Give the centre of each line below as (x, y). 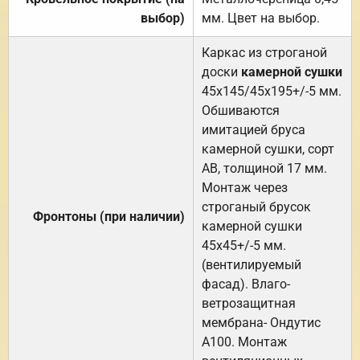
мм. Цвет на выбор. (261, 18)
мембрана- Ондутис (261, 322)
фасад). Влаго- (246, 284)
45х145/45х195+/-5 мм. (272, 91)
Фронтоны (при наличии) (109, 216)
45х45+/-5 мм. (244, 245)
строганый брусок (256, 207)
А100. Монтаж (244, 342)
